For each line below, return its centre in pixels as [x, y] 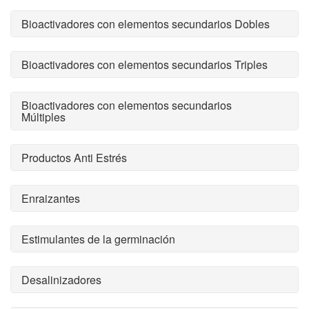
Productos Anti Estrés [74, 158]
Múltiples [43, 117]
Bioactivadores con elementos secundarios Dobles [146, 24]
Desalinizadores [61, 280]
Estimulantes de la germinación [98, 239]
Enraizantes [51, 198]
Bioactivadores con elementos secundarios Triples [144, 64]
